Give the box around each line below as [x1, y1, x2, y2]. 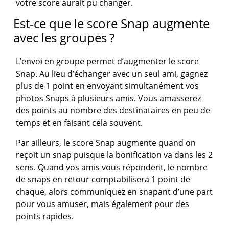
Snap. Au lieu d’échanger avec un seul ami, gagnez [16, 68, 208, 80]
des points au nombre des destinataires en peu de [16, 105, 211, 117]
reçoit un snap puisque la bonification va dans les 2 [16, 149, 213, 161]
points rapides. [16, 211, 74, 222]
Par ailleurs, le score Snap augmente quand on [16, 137, 196, 149]
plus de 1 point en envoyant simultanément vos [16, 80, 199, 92]
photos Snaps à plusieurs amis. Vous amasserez [16, 93, 201, 104]
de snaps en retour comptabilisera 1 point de [16, 174, 191, 186]
